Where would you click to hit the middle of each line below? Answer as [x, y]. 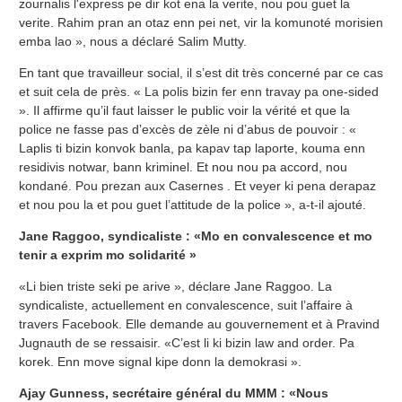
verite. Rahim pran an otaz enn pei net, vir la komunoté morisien [201, 23]
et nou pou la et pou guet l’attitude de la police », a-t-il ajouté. [192, 205]
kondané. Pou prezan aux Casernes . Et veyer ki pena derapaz [197, 186]
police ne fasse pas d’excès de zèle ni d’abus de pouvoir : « [188, 130]
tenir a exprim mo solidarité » [108, 255]
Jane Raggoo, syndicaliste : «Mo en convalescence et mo [196, 236]
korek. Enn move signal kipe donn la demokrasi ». [160, 362]
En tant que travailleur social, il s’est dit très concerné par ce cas [201, 73]
